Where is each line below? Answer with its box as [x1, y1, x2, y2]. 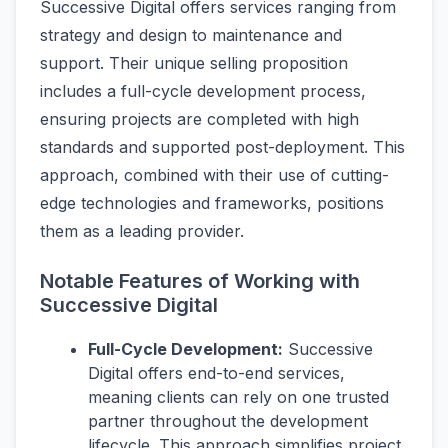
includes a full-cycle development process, [40, 81, 366, 102]
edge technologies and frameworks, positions [40, 193, 384, 214]
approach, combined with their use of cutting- [40, 165, 389, 186]
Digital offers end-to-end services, [88, 363, 345, 384]
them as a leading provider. [40, 221, 244, 242]
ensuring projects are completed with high [40, 109, 359, 130]
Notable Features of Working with [40, 269, 360, 294]
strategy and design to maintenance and [40, 25, 342, 46]
